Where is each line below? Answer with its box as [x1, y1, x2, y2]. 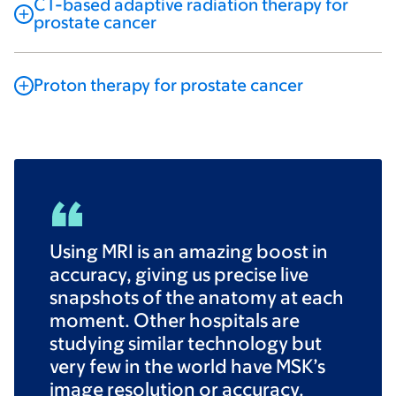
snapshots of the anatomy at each [49, 286, 344, 308]
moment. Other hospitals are [49, 308, 300, 331]
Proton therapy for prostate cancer [34, 74, 303, 95]
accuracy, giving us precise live [49, 263, 308, 286]
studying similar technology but [49, 331, 322, 354]
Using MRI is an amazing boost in [49, 240, 328, 263]
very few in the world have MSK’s [49, 354, 325, 377]
